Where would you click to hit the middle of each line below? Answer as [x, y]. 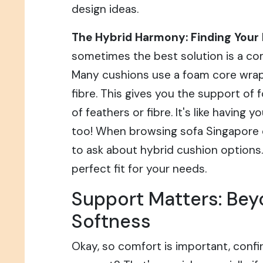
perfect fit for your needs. [139, 168]
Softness [111, 221]
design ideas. [105, 9]
